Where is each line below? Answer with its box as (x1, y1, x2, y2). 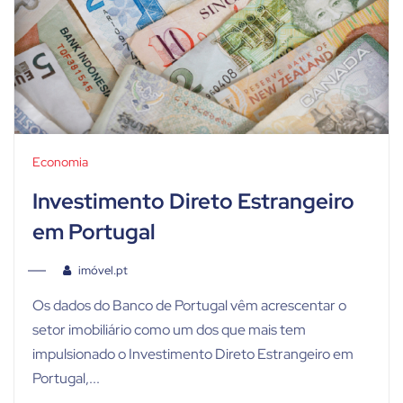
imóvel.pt (77, 263, 128, 279)
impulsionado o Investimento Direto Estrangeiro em (32, 345, 354, 364)
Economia (32, 154, 88, 171)
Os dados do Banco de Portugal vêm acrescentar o (32, 296, 346, 316)
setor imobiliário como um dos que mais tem (32, 320, 306, 340)
